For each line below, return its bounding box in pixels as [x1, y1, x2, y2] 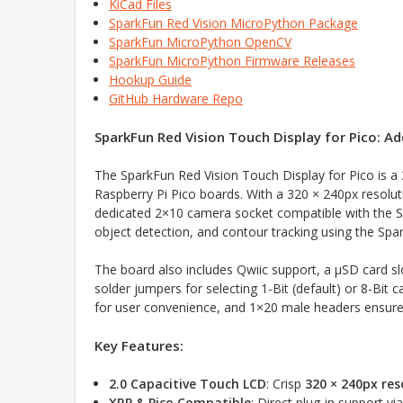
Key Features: [94, 336, 184, 354]
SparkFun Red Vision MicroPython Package [109, 13, 359, 31]
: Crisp [266, 374, 306, 392]
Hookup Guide [109, 70, 193, 88]
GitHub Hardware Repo [109, 89, 244, 107]
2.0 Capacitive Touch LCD [109, 374, 267, 392]
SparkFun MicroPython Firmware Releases [109, 51, 356, 69]
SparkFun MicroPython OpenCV [109, 32, 292, 50]
